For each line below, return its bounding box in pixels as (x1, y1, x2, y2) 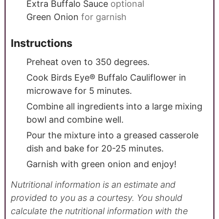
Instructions (10, 37, 75, 50)
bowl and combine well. (26, 114, 124, 125)
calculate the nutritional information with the (10, 205, 188, 216)
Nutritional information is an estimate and (10, 179, 18, 190)
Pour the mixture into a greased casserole (26, 130, 198, 140)
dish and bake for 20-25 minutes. (26, 143, 164, 153)
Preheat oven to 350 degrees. (26, 56, 150, 67)
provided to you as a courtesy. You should (10, 192, 182, 203)
